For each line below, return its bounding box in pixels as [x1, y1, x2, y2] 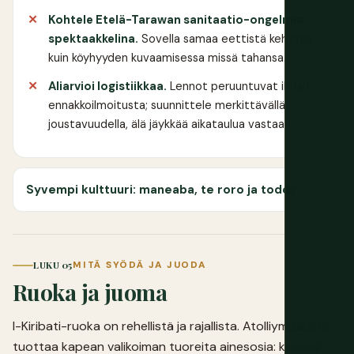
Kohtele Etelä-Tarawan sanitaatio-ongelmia [48, 11, 303, 28]
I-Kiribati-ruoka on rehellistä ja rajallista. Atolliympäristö [13, 318, 330, 335]
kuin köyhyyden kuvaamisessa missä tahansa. [48, 49, 286, 66]
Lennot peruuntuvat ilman [167, 77, 309, 94]
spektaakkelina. [48, 30, 138, 47]
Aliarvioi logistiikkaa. [48, 77, 167, 94]
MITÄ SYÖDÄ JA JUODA [72, 258, 206, 272]
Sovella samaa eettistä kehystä [138, 30, 311, 47]
